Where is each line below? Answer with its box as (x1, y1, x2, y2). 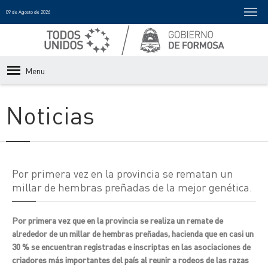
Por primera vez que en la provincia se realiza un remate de (12, 215, 223, 226)
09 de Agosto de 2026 (6, 9, 50, 15)
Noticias (6, 99, 95, 130)
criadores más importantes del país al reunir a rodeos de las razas (12, 254, 249, 265)
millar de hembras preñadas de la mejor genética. (12, 180, 252, 194)
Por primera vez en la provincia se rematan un (12, 166, 233, 180)
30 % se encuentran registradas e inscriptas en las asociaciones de (12, 241, 251, 252)
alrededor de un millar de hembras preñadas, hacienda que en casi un (12, 228, 254, 239)
